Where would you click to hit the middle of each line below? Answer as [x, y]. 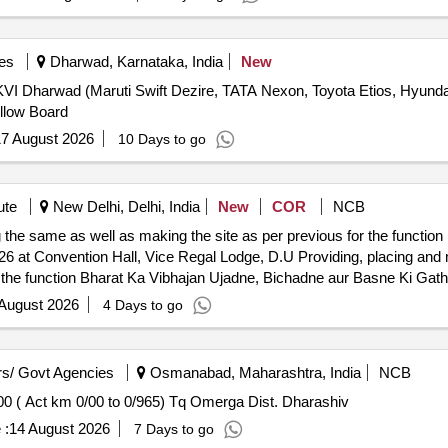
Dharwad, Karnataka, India [134, 61]
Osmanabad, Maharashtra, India [253, 372]
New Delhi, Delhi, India [124, 206]
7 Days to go [173, 429]
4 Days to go [142, 305]
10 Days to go [161, 139]
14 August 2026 [59, 428]
